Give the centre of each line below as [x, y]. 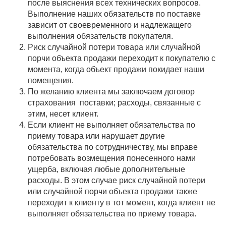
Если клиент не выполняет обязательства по [111, 125]
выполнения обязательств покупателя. [101, 36]
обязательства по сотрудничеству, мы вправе [113, 147]
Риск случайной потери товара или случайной [114, 47]
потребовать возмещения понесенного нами [112, 158]
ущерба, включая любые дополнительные [106, 169]
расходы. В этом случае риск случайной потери [117, 180]
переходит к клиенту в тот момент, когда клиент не [122, 203]
